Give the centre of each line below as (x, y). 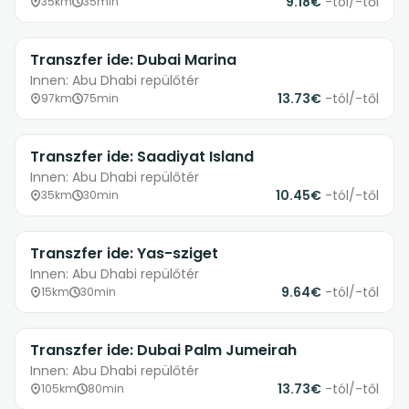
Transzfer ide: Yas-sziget (124, 254)
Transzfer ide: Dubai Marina (133, 60)
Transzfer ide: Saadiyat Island (142, 157)
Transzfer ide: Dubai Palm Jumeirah (163, 351)
